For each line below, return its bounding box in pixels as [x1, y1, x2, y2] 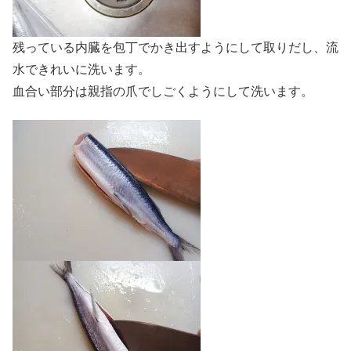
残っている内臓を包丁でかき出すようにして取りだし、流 [13, 41, 338, 55]
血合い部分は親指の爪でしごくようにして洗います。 [13, 85, 313, 99]
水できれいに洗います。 [13, 63, 150, 77]
